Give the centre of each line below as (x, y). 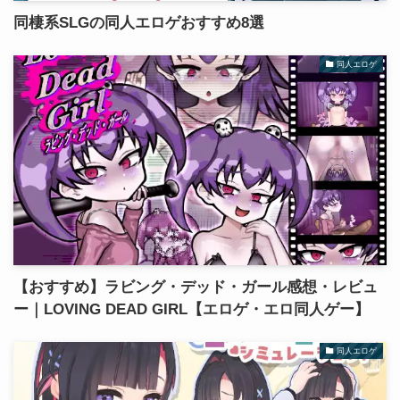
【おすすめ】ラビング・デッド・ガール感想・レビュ (195, 287)
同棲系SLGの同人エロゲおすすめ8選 (138, 22)
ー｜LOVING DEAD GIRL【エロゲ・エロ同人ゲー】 (191, 310)
